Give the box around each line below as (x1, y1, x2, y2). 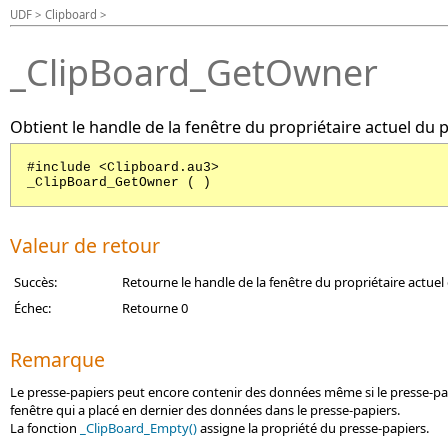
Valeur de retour (10, 232, 160, 259)
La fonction (10, 419, 80, 437)
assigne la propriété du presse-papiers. (197, 419, 429, 437)
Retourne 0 (122, 299, 188, 317)
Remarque (10, 346, 105, 373)
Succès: (14, 273, 57, 291)
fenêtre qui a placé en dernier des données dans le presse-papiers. (10, 401, 400, 419)
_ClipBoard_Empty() (80, 419, 197, 437)
